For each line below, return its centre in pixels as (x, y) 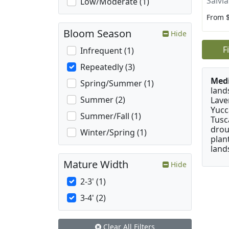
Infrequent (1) (107, 51)
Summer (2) (103, 100)
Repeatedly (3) (108, 67)
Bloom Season (97, 34)
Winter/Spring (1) (113, 133)
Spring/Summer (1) (117, 84)
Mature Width (96, 165)
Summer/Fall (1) (111, 116)
